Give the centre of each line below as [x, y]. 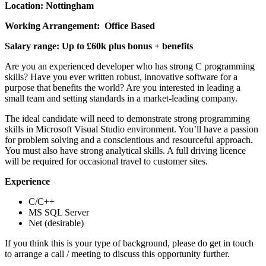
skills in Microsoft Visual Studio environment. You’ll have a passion [132, 129]
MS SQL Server [59, 212]
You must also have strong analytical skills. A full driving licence [125, 150]
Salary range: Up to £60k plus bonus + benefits [99, 46]
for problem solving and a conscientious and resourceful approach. [129, 140]
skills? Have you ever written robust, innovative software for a [121, 77]
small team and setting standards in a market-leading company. [121, 98]
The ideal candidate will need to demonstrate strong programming [127, 118]
